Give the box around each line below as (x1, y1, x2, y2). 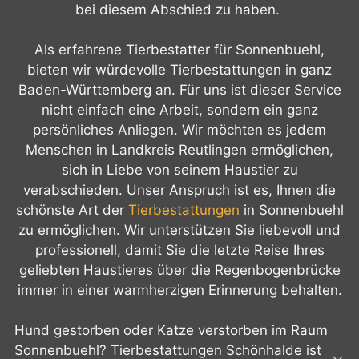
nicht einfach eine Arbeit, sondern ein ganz (41, 101, 318, 118)
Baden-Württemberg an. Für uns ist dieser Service (18, 81, 341, 98)
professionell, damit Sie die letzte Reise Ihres (34, 241, 325, 258)
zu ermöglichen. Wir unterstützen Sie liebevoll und (18, 221, 341, 238)
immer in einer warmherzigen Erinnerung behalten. (17, 281, 342, 298)
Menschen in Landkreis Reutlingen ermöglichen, (26, 141, 333, 158)
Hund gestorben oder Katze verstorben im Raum (14, 322, 328, 339)
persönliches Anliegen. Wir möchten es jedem (33, 121, 326, 138)
